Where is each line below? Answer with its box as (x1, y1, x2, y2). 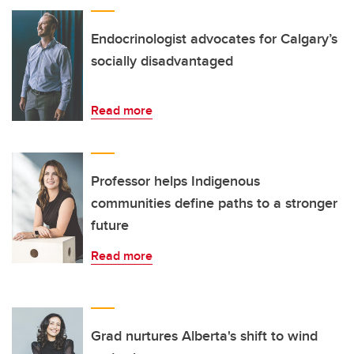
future (91, 215, 129, 236)
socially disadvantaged (91, 51, 233, 72)
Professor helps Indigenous (91, 171, 260, 192)
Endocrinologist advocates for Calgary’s (91, 28, 337, 50)
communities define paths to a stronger (91, 193, 337, 214)
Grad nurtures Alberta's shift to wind (91, 326, 318, 347)
